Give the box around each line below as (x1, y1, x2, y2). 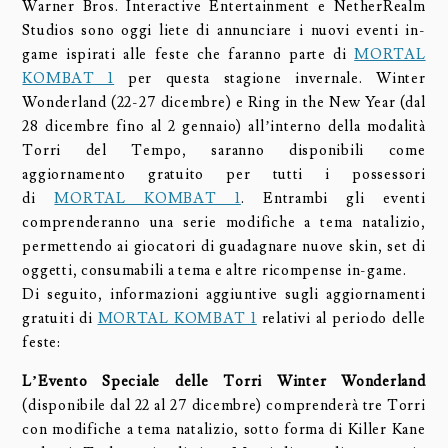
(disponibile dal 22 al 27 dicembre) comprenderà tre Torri (22, 395, 426, 415)
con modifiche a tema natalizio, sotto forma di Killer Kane (22, 419, 426, 439)
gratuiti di (22, 309, 98, 329)
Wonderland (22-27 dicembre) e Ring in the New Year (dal (22, 93, 426, 113)
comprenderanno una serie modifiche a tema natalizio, (22, 213, 426, 233)
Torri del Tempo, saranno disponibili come (22, 141, 426, 161)
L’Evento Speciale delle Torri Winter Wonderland (22, 371, 426, 391)
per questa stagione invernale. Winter (114, 69, 426, 89)
